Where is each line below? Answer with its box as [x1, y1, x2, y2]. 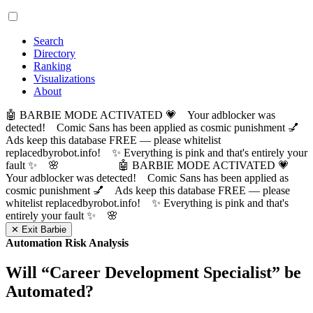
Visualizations [34, 73, 95, 85]
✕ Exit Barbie [11, 224, 66, 235]
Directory [34, 48, 75, 59]
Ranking [34, 60, 71, 72]
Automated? [6, 282, 94, 300]
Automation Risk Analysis [6, 237, 129, 249]
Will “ [6, 263, 50, 282]
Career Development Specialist [50, 263, 272, 282]
